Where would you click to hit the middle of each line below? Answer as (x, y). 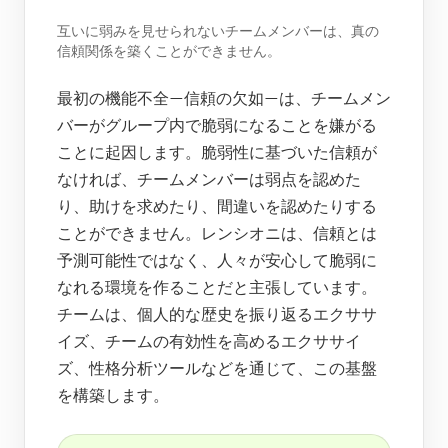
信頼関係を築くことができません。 (169, 52)
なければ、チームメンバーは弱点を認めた (209, 180)
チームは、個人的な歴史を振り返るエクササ (217, 315)
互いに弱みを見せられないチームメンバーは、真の (218, 32)
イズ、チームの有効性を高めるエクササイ (209, 342)
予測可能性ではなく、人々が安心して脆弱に (217, 261)
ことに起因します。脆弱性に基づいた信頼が (217, 153)
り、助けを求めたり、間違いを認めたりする (217, 207)
